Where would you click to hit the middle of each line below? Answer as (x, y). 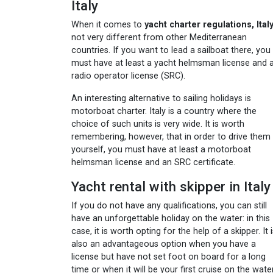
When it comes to (108, 25)
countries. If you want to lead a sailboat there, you (171, 51)
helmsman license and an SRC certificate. (153, 163)
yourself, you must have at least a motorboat (161, 150)
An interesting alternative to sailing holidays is (161, 99)
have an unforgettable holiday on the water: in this (171, 219)
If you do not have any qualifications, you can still (169, 206)
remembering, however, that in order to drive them (171, 137)
